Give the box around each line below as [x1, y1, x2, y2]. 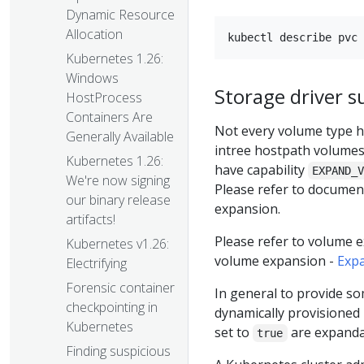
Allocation [66, 25, 123, 44]
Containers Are [66, 108, 153, 127]
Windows [66, 69, 119, 88]
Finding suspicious [66, 342, 171, 361]
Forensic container [66, 279, 175, 297]
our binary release [66, 191, 171, 210]
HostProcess [66, 89, 142, 107]
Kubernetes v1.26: [66, 235, 169, 253]
